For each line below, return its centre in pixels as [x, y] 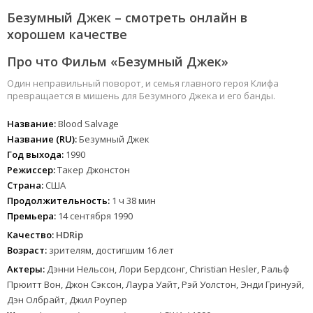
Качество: [30, 234]
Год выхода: [35, 154]
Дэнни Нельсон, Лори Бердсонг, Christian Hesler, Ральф [168, 269]
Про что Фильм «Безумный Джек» [118, 61]
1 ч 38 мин [133, 200]
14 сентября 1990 [94, 216]
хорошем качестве [67, 34]
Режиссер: [31, 169]
